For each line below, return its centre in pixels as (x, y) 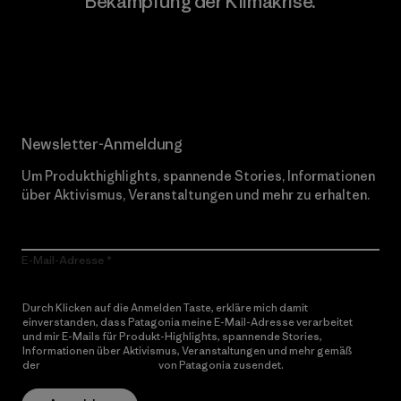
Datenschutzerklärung (99, 365)
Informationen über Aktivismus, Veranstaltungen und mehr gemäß (187, 350)
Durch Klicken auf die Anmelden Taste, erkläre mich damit (165, 307)
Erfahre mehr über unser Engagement (200, 54)
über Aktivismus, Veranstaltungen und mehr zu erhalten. (196, 195)
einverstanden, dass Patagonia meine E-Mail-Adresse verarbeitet (188, 322)
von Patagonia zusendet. (220, 365)
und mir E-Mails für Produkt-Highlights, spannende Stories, (172, 336)
